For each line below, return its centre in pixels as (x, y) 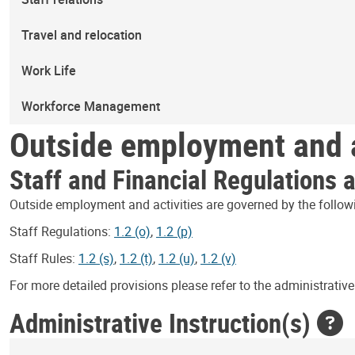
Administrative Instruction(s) (163, 323)
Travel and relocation (82, 35)
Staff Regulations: (62, 231)
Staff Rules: (44, 258)
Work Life (49, 71)
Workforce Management (91, 106)
